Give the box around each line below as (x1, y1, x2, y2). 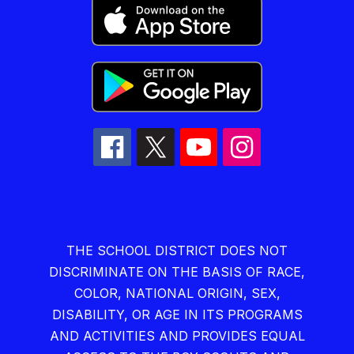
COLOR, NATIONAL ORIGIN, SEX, (73, 284, 281, 301)
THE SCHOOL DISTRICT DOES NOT (66, 242, 288, 258)
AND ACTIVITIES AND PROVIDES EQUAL (49, 327, 305, 344)
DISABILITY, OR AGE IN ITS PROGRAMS (51, 306, 303, 322)
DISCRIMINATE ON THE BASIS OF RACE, (49, 263, 305, 280)
